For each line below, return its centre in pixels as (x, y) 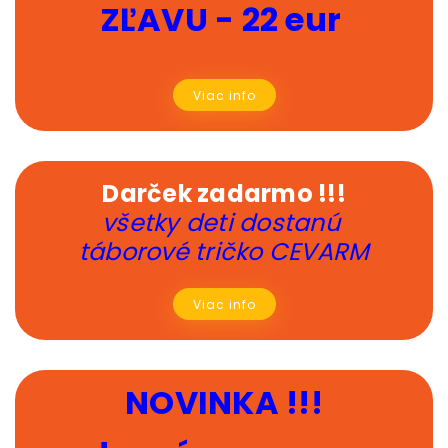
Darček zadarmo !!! (224, 194)
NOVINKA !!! (224, 403)
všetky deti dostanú (224, 223)
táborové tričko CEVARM (224, 252)
